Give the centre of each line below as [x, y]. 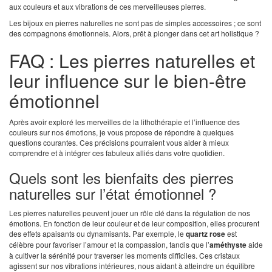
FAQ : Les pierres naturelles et [132, 61]
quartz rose [206, 234]
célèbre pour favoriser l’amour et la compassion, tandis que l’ [109, 245]
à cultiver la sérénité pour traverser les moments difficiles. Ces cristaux [124, 256]
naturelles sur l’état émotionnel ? [113, 194]
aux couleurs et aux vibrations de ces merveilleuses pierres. [107, 7]
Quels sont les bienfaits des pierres [121, 178]
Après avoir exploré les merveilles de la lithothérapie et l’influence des [124, 122]
